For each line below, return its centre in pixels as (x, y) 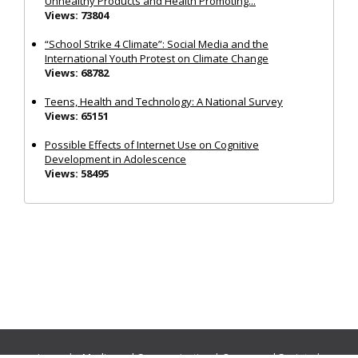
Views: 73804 (77, 15)
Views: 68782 (77, 72)
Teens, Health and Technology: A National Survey (164, 101)
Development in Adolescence (115, 159)
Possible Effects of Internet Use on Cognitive (152, 144)
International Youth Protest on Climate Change (157, 58)
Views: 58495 (77, 173)
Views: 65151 (77, 115)
